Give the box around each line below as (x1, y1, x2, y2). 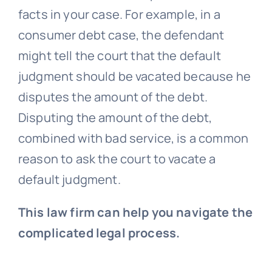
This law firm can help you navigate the (18, 204, 253, 221)
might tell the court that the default (18, 47, 221, 64)
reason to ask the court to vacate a (18, 151, 216, 168)
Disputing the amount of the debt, (18, 109, 212, 126)
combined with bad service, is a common (18, 130, 249, 147)
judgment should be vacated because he (18, 68, 251, 85)
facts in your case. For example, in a (18, 6, 220, 23)
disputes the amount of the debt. (18, 89, 208, 106)
